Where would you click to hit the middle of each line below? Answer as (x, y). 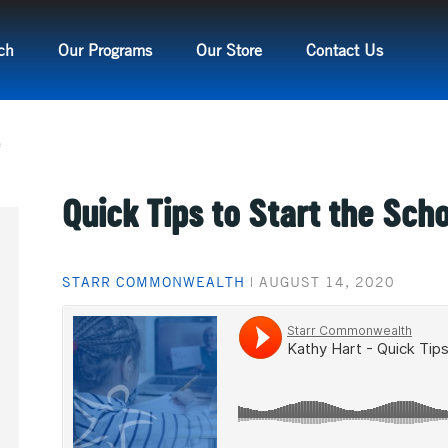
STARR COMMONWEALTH (153, 280)
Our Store (229, 49)
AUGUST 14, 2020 (326, 280)
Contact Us (344, 49)
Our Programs (105, 49)
